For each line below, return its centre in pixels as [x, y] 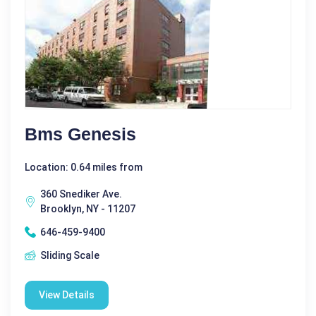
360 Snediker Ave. [81, 194]
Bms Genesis [80, 134]
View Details [67, 294]
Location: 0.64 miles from [84, 167]
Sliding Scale [70, 255]
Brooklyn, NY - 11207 [88, 208]
